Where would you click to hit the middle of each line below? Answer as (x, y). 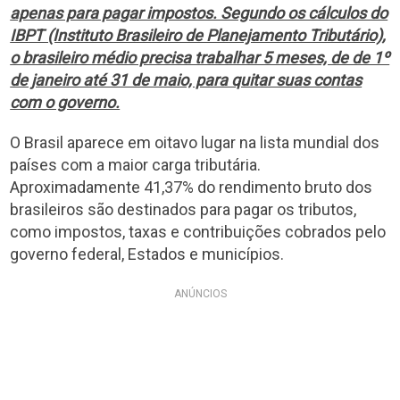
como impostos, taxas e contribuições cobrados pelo (198, 231)
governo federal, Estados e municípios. (147, 254)
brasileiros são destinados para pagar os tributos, (183, 209)
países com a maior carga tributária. (136, 164)
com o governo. (65, 102)
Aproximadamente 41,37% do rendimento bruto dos (192, 187)
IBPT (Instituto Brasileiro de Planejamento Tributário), (198, 35)
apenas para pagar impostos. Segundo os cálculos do (199, 12)
